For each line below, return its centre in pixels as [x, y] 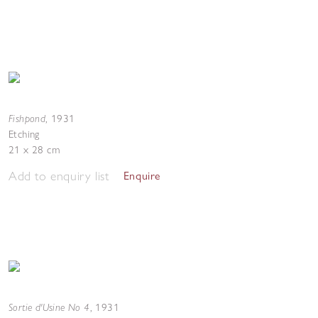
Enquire [142, 176]
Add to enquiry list [59, 176]
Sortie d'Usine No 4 [49, 307]
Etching [24, 134]
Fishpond [27, 118]
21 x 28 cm [34, 150]
